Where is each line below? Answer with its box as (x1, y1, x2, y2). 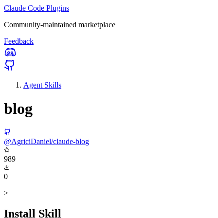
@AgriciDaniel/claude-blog (4, 137, 89, 145)
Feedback (4, 37, 34, 45)
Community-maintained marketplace (4, 20, 115, 29)
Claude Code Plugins (4, 4, 69, 12)
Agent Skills (23, 81, 61, 89)
